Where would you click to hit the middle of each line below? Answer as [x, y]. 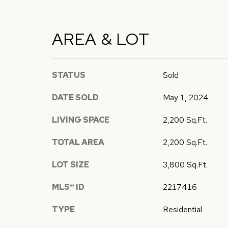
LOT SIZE [70, 164]
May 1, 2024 [186, 97]
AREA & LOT [101, 39]
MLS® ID [68, 187]
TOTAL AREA [78, 142]
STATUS [69, 75]
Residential [182, 209]
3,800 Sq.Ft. [185, 164]
